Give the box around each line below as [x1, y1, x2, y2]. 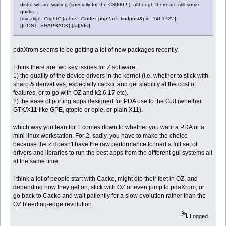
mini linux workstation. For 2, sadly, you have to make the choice [13, 132, 188, 139]
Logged [188, 213, 208, 220]
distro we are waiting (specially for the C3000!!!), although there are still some [20, 1, 200, 7]
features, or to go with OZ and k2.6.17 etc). [13, 89, 129, 96]
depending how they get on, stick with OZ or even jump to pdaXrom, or [13, 183, 205, 191]
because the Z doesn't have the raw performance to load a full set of [13, 140, 198, 148]
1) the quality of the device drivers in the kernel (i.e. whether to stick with [13, 72, 209, 79]
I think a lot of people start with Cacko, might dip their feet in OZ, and [13, 175, 198, 182]
